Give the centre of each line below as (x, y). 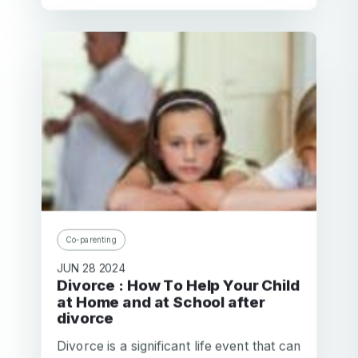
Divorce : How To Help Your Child (63, 285)
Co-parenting (91, 239)
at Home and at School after (161, 302)
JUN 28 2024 (91, 268)
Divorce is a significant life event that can (179, 345)
